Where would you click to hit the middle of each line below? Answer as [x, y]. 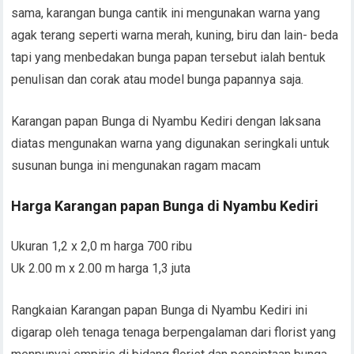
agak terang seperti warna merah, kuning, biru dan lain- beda [175, 35]
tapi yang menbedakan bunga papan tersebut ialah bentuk [169, 57]
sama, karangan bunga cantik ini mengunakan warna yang [166, 13]
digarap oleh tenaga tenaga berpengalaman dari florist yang [174, 332]
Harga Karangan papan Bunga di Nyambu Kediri [165, 206]
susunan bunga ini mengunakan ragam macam [136, 166]
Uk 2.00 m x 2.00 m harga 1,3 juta [101, 268]
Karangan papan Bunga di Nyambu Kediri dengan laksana [166, 121]
